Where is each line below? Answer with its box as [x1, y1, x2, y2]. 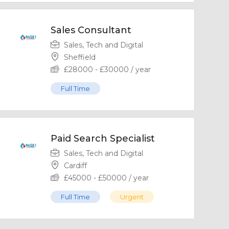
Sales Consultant [50, 25, 131, 36]
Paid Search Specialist [50, 133, 155, 144]
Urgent [120, 193, 144, 201]
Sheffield [63, 53, 96, 62]
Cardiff [63, 161, 87, 170]
